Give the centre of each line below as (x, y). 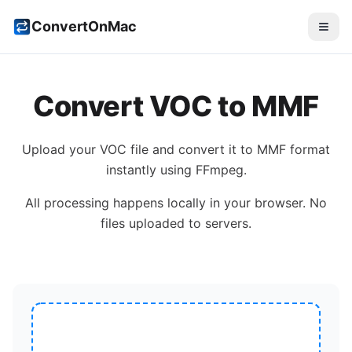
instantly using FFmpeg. (176, 170)
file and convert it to (192, 149)
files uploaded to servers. (176, 223)
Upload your (61, 149)
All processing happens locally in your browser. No (176, 203)
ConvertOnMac (84, 26)
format (308, 149)
